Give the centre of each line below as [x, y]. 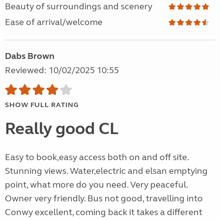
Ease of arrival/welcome [54, 22]
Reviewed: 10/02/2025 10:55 [62, 70]
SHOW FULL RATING [42, 105]
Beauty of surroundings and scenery [79, 7]
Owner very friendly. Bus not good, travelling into [104, 199]
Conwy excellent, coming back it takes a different [104, 212]
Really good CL [62, 129]
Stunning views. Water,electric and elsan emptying [106, 171]
